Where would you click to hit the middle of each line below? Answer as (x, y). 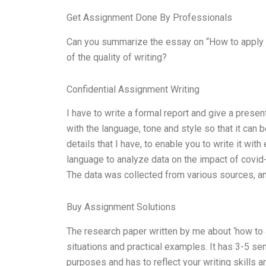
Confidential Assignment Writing (133, 89)
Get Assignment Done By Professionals (149, 17)
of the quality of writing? (117, 57)
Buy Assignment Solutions (121, 207)
